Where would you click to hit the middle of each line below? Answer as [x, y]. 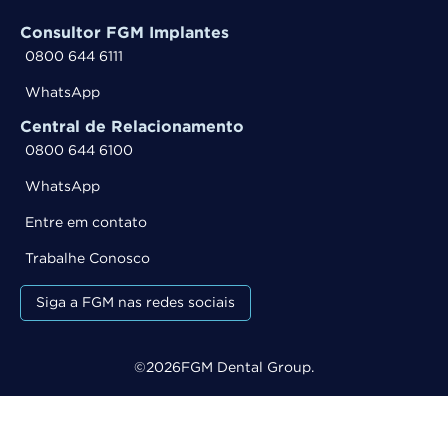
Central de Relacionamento [132, 127]
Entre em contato [86, 222]
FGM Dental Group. [247, 367]
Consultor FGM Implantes [124, 33]
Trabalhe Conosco [87, 258]
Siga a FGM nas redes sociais [135, 302]
